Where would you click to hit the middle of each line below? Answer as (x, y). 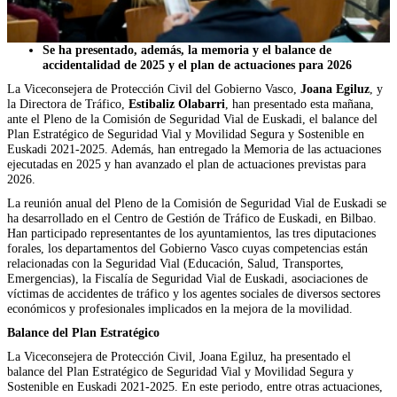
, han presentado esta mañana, (300, 103)
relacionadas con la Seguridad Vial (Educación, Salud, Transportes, (175, 263)
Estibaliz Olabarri (177, 103)
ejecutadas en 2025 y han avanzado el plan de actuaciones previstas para (187, 163)
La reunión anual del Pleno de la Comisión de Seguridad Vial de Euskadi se (197, 202)
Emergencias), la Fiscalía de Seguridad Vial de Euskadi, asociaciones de (187, 278)
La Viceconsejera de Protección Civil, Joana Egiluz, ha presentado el (179, 356)
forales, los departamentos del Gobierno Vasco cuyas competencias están (187, 248)
